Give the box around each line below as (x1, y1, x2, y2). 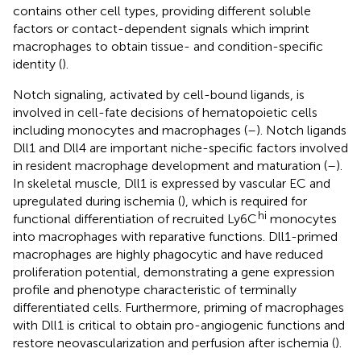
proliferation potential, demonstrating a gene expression (13, 263, 334, 280)
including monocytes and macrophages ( (13, 122, 247, 138)
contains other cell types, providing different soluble (13, 2, 311, 19)
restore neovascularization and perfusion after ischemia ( (13, 334, 335, 351)
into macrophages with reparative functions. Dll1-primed (13, 228, 338, 244)
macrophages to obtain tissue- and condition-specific (13, 38, 323, 54)
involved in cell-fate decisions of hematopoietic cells (13, 104, 317, 120)
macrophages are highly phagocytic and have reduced (13, 246, 323, 262)
